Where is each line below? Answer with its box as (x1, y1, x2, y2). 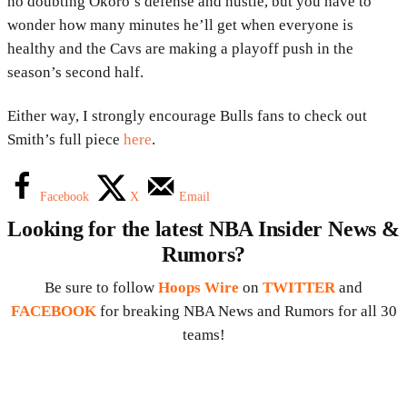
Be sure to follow (45, 279, 158, 297)
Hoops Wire (158, 279, 239, 297)
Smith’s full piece (7, 131, 124, 149)
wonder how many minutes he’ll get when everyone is (7, 16, 353, 35)
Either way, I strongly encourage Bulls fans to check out (7, 107, 367, 125)
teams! (182, 326, 225, 344)
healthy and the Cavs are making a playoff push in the (7, 40, 353, 58)
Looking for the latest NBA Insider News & (7, 217, 400, 242)
